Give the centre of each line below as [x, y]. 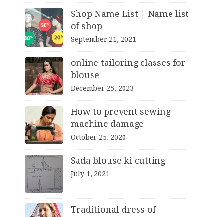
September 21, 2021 [103, 39]
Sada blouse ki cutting [118, 160]
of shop [86, 26]
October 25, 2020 [98, 137]
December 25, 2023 [102, 88]
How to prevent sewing [121, 111]
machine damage [107, 124]
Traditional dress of [113, 209]
